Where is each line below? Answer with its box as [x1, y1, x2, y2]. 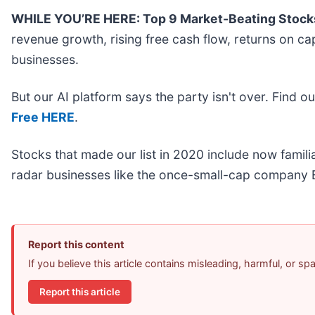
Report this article [39, 285, 120, 297]
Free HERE [11, 110, 75, 125]
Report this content [28, 238, 124, 251]
